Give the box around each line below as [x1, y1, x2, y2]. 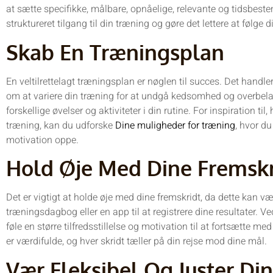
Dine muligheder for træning [115, 118, 235, 133]
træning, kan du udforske [6, 118, 115, 133]
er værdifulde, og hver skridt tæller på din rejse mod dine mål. [6, 234, 267, 249]
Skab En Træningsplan [6, 38, 224, 65]
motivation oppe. [6, 132, 79, 147]
